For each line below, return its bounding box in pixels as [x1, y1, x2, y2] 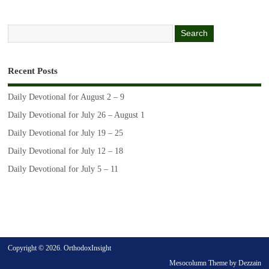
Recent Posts [8, 66, 58, 76]
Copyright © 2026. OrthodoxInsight [8, 243, 112, 252]
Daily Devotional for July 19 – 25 [8, 128, 124, 138]
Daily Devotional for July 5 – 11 [8, 165, 119, 174]
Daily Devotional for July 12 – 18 [8, 146, 124, 156]
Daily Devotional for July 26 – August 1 [8, 110, 145, 119]
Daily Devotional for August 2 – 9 [8, 92, 125, 101]
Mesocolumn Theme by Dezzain [169, 258, 261, 267]
